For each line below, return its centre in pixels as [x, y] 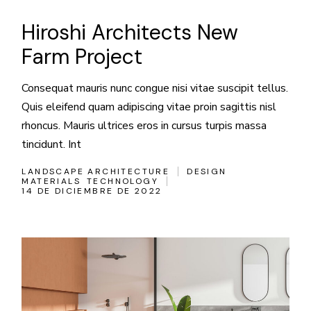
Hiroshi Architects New [130, 32]
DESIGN [207, 171]
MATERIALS [51, 181]
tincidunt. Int [52, 144]
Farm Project [82, 56]
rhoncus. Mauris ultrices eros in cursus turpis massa [144, 125]
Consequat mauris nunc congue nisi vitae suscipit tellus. [155, 88]
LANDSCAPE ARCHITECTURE [96, 171]
